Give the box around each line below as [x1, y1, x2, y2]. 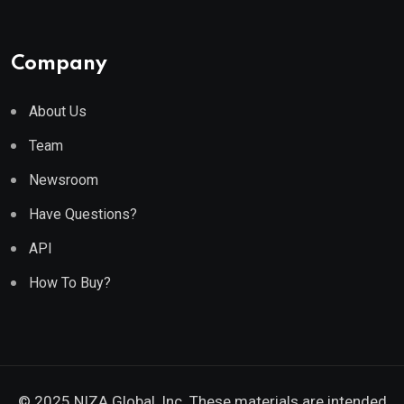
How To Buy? [29, 274, 111, 291]
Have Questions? [29, 206, 137, 223]
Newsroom [29, 171, 98, 188]
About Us [29, 103, 87, 120]
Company [11, 54, 107, 74]
